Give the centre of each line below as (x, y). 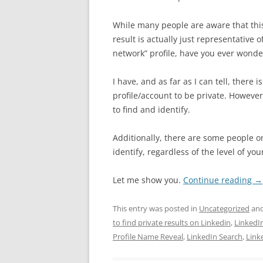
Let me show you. (148, 180)
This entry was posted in (156, 208)
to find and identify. (151, 109)
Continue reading (219, 180)
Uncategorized (224, 208)
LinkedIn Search (215, 237)
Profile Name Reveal (148, 237)
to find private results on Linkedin (172, 222)
